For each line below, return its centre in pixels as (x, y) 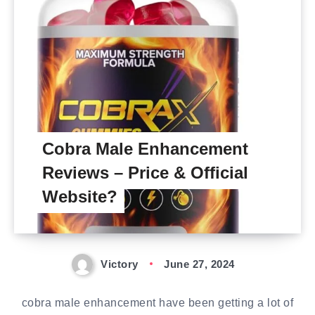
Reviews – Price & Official (145, 173)
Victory (120, 264)
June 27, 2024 (199, 264)
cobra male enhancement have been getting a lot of (157, 303)
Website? (80, 197)
